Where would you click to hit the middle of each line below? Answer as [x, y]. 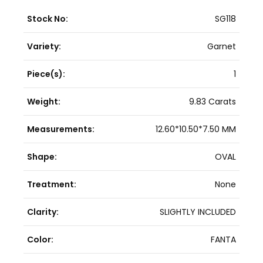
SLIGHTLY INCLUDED [198, 212]
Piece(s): [46, 74]
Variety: [44, 46]
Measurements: [61, 129]
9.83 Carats [213, 101]
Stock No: [48, 18]
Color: [40, 239]
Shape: [42, 156]
